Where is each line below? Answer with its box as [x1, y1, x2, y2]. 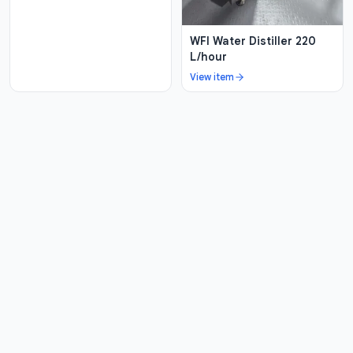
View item [190, 71, 234, 84]
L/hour [190, 50, 227, 65]
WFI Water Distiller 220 [190, 34, 316, 49]
